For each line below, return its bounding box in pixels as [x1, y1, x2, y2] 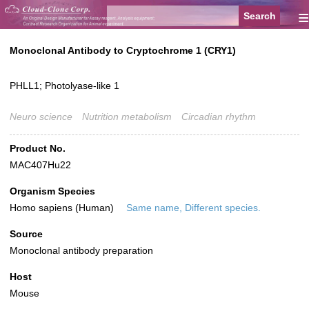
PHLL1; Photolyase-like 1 [10, 80, 119, 92]
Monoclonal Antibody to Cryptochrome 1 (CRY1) [10, 45, 236, 57]
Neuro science [10, 111, 72, 123]
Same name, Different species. [126, 202, 261, 214]
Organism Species [10, 186, 95, 197]
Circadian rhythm [181, 111, 256, 123]
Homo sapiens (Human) [10, 202, 117, 214]
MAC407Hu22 [10, 159, 71, 171]
